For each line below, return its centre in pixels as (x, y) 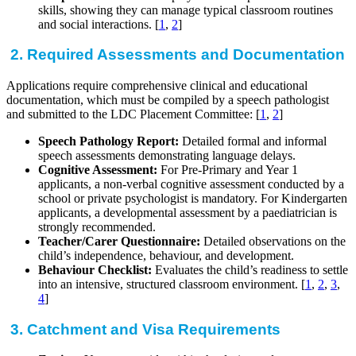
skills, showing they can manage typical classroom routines (186, 10)
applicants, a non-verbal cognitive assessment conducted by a (191, 184)
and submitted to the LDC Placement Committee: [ (133, 114)
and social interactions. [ (99, 24)
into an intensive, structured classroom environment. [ (172, 284)
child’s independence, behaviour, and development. (166, 255)
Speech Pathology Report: (108, 141)
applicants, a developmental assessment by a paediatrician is (188, 212)
